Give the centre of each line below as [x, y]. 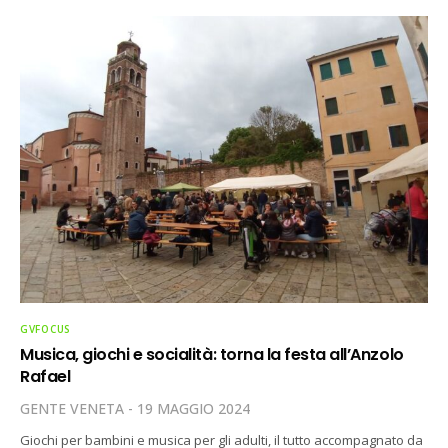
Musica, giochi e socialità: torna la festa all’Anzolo [212, 354]
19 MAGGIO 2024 [193, 408]
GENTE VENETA [72, 408]
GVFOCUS [45, 328]
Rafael [45, 376]
